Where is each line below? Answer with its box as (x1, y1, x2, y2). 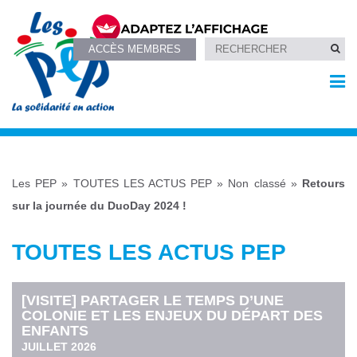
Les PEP (12, 177, 57, 190)
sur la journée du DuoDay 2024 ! (12, 199, 186, 213)
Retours (302, 177, 346, 190)
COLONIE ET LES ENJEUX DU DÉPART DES (22, 307, 324, 324)
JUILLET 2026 (22, 339, 97, 353)
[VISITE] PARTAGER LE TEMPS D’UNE (22, 292, 284, 308)
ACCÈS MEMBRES (88, 42, 182, 55)
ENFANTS (22, 322, 89, 339)
